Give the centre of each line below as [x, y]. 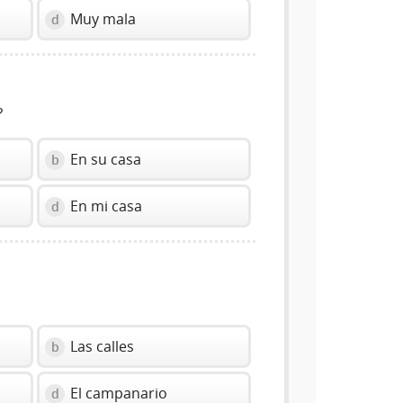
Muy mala [102, 19]
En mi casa [105, 206]
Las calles [101, 347]
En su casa [104, 160]
